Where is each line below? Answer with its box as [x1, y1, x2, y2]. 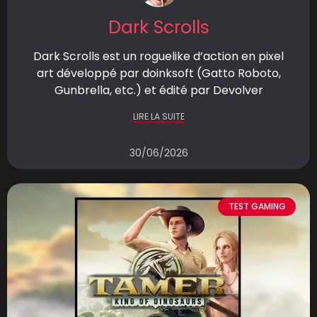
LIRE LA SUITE [132, 110, 185, 122]
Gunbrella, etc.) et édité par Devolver [54, 82, 263, 98]
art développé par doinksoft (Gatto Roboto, [36, 65, 281, 81]
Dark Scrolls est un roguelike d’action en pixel [33, 48, 284, 64]
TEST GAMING [228, 200, 286, 213]
